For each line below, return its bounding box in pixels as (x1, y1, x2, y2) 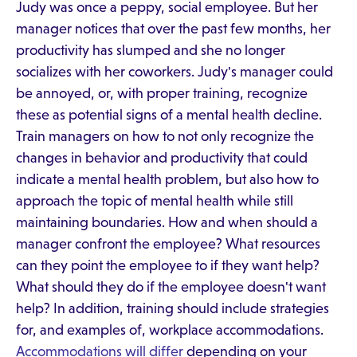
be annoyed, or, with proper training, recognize (16, 85, 308, 101)
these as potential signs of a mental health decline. (16, 107, 322, 123)
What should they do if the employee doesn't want (16, 279, 326, 295)
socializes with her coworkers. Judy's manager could (16, 64, 333, 80)
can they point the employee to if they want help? (16, 257, 320, 273)
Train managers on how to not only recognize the (16, 128, 314, 144)
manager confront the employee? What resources (16, 236, 320, 252)
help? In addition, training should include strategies (16, 300, 329, 316)
